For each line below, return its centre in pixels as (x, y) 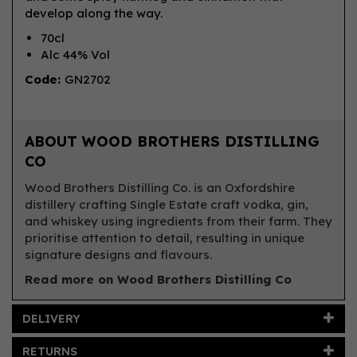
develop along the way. (94, 13)
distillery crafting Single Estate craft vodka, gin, (167, 204)
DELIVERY (51, 319)
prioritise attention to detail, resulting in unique (165, 238)
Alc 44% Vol (77, 55)
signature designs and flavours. (118, 255)
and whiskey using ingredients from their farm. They (178, 221)
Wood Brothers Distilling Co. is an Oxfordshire (160, 188)
